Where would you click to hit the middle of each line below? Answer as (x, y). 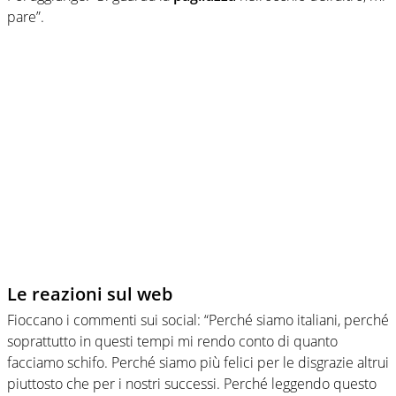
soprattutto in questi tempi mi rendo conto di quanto (172, 341)
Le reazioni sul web (90, 293)
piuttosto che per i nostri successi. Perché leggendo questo (192, 383)
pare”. (26, 16)
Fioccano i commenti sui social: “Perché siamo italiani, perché (198, 320)
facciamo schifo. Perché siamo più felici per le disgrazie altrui (198, 362)
